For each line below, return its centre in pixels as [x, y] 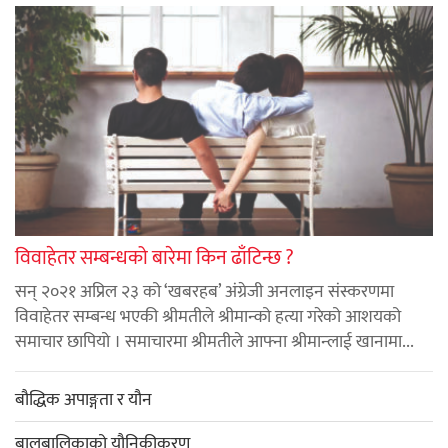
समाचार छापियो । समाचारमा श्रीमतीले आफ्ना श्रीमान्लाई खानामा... [214, 341]
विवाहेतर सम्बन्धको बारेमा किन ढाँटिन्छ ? [154, 257]
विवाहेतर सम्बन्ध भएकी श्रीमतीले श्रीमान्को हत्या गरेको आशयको [208, 316]
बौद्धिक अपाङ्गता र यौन [83, 399]
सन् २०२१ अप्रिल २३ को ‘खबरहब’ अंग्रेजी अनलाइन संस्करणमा [204, 291]
